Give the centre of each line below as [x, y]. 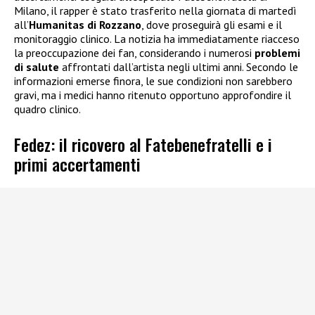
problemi [277, 52]
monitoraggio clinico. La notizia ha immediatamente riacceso [157, 38]
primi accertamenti [77, 163]
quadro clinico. [47, 109]
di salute [37, 66]
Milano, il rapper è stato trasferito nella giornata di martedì [155, 10]
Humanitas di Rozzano [85, 24]
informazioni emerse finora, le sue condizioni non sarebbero [153, 81]
